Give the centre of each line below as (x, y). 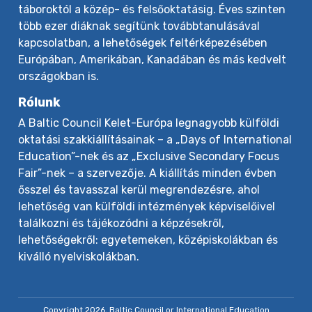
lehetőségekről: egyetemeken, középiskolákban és (148, 240)
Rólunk (40, 102)
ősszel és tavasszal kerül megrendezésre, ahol (139, 189)
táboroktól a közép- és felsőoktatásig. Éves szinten (152, 9)
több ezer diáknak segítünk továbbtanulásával (139, 26)
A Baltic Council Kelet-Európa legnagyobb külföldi (149, 123)
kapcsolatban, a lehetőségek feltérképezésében (143, 42)
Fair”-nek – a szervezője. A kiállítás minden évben (148, 173)
